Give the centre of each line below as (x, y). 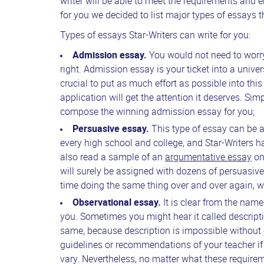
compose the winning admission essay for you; (157, 113)
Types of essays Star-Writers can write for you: (155, 36)
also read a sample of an (113, 158)
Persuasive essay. (112, 130)
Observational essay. (118, 203)
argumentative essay (208, 158)
